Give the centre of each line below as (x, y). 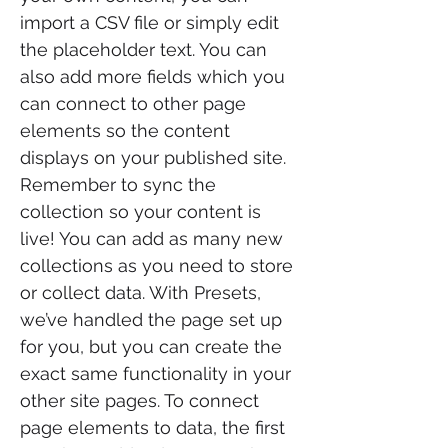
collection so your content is (140, 211)
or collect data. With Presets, (140, 292)
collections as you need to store (156, 265)
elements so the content (125, 130)
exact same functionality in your (155, 373)
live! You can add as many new (151, 238)
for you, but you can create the (151, 346)
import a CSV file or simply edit (149, 22)
